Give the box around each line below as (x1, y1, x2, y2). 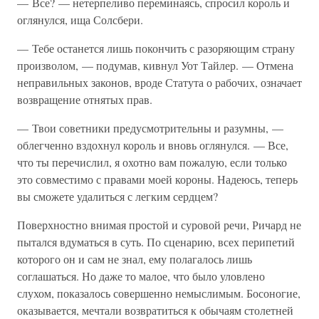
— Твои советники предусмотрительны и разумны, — (17, 120, 283, 135)
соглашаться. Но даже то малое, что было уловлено (17, 268, 265, 283)
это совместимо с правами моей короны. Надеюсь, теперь (17, 172, 298, 187)
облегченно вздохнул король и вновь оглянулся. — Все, (17, 137, 288, 152)
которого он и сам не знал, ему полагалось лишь (17, 251, 252, 266)
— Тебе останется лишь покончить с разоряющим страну (17, 41, 295, 56)
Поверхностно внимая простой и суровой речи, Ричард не (17, 217, 301, 232)
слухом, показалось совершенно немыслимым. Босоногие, (17, 286, 300, 300)
